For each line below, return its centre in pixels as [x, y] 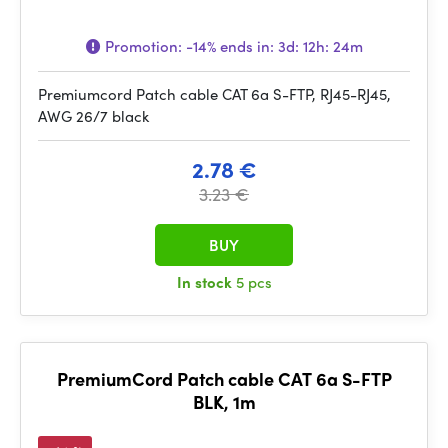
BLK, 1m [224, 401]
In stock [206, 282]
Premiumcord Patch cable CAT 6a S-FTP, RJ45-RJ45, [214, 94]
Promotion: [143, 46]
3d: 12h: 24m [320, 46]
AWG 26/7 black [93, 116]
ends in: [246, 46]
